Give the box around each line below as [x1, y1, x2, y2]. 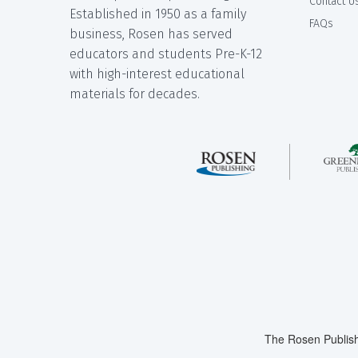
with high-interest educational [70, 66, 245, 82]
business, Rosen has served [70, 26, 233, 42]
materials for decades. [70, 86, 200, 101]
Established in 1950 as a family [70, 6, 246, 22]
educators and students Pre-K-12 [70, 46, 262, 62]
